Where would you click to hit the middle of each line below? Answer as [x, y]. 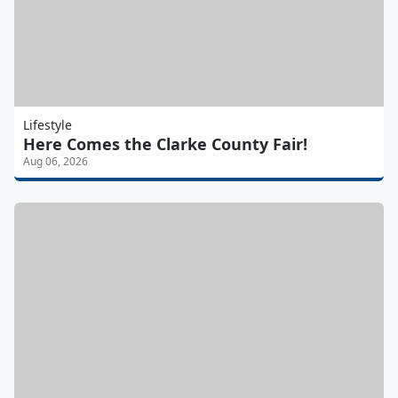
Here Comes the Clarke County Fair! [165, 144]
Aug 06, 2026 [56, 162]
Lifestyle [48, 125]
